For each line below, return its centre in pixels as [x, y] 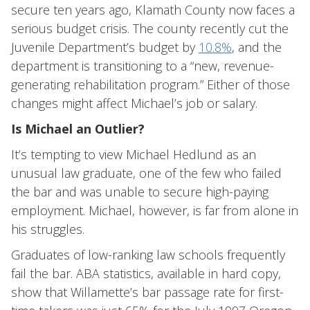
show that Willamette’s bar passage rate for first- [147, 292]
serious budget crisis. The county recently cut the [150, 28]
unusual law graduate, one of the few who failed [146, 173]
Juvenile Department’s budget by [105, 47]
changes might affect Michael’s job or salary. [134, 103]
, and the [257, 47]
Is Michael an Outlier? [78, 129]
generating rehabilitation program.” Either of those [151, 84]
